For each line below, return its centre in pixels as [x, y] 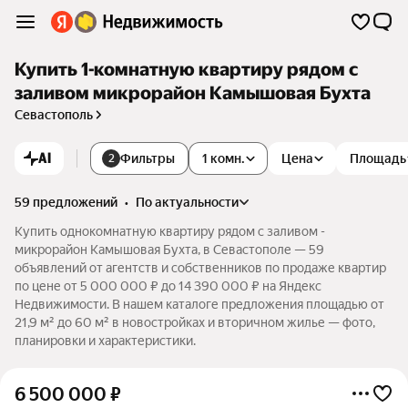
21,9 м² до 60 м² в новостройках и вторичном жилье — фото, [195, 322]
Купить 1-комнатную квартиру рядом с [186, 70]
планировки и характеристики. [105, 341]
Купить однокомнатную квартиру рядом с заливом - [170, 231]
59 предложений [66, 202]
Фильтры [148, 158]
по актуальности [192, 202]
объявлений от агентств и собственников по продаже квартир [200, 268]
